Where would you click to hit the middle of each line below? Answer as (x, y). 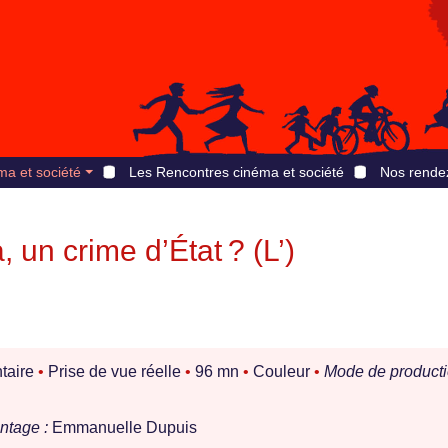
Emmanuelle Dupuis (122, 428)
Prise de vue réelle (114, 372)
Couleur (281, 372)
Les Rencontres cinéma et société (236, 172)
